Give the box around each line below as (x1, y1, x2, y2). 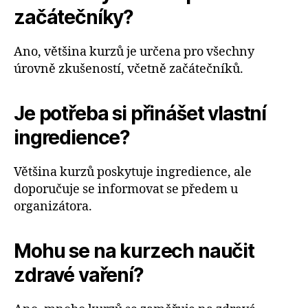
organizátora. (14, 198, 92, 214)
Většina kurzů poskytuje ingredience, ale (14, 164, 252, 180)
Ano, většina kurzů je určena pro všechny (14, 43, 254, 60)
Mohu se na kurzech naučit (14, 239, 254, 263)
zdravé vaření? (14, 263, 144, 287)
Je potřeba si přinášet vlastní (14, 101, 267, 125)
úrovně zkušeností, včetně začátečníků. (14, 60, 243, 77)
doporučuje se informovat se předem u (14, 181, 238, 197)
